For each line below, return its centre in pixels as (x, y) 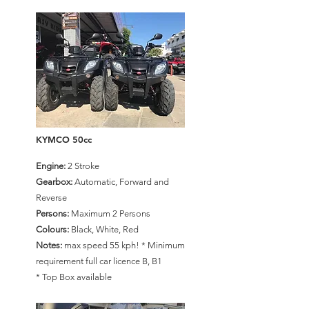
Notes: (49, 245)
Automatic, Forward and (121, 182)
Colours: (52, 229)
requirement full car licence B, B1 (99, 261)
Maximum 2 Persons (110, 213)
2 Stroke (82, 166)
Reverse (51, 198)
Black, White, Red (104, 229)
